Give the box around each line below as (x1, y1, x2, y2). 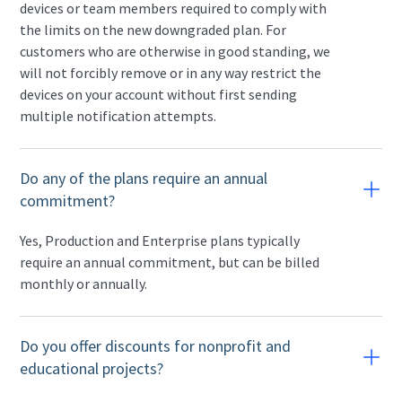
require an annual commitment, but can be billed (20, 253, 320, 271)
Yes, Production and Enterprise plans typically (20, 232, 301, 249)
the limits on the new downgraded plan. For (20, 21, 287, 39)
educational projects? (20, 358, 164, 379)
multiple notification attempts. (20, 107, 217, 125)
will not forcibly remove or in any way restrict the (20, 64, 322, 82)
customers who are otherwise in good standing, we (20, 42, 331, 60)
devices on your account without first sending (20, 85, 298, 103)
